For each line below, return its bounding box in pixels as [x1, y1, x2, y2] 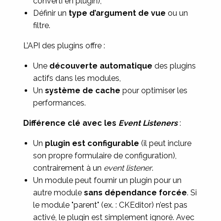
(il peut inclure [139, 139, 192, 148]
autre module [33, 188, 84, 197]
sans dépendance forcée [84, 188, 187, 197]
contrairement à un [33, 163, 104, 173]
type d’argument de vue [69, 8, 166, 18]
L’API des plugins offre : [23, 41, 106, 50]
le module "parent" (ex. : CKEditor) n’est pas [33, 200, 188, 210]
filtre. [33, 21, 51, 30]
